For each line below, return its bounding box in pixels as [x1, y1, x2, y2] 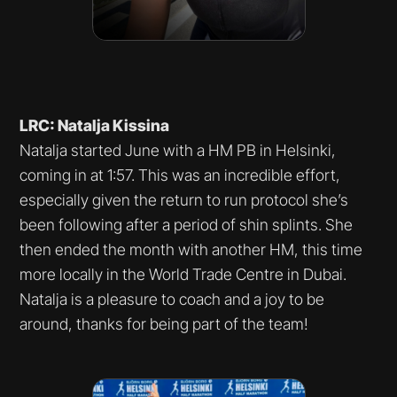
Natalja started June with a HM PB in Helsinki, [19, 140, 337, 160]
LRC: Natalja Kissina [19, 115, 170, 135]
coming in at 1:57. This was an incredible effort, [19, 165, 341, 184]
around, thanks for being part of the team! [19, 314, 309, 333]
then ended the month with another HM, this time [19, 239, 363, 259]
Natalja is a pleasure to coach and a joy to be [19, 289, 325, 308]
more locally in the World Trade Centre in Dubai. [19, 264, 347, 284]
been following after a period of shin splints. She [19, 214, 354, 234]
